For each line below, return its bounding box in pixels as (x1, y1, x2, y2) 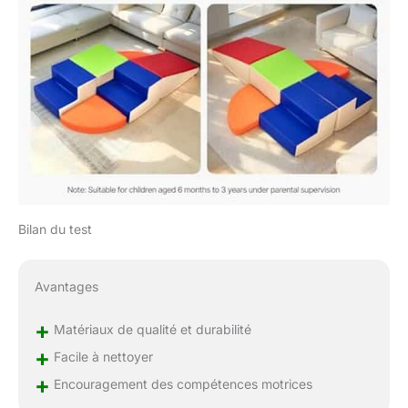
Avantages (34, 279, 98, 295)
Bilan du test (18, 220, 92, 237)
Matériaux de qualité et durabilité (49, 321, 251, 338)
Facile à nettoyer (49, 349, 153, 365)
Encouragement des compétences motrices (49, 376, 312, 393)
